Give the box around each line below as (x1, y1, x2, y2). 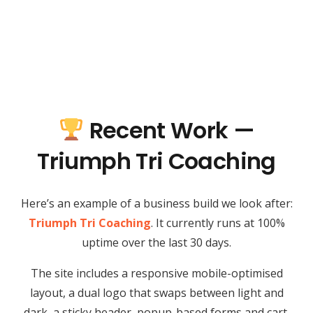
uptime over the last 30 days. (82, 234, 231, 250)
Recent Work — (84, 114, 255, 146)
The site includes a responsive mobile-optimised (30, 265, 283, 281)
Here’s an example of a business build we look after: (20, 195, 293, 211)
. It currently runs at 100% (150, 214, 285, 231)
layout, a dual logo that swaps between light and (29, 284, 284, 300)
